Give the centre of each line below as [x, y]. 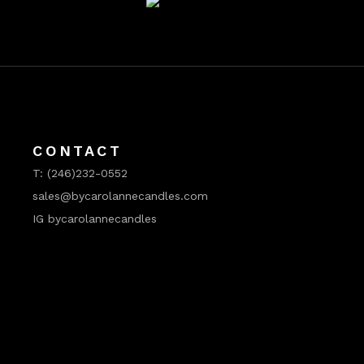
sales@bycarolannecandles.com [121, 196]
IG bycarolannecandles [95, 219]
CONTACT [78, 151]
